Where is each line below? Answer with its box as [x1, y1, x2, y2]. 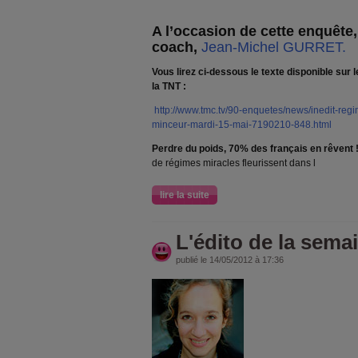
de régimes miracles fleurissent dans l [152, 157, 316, 169]
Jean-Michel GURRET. [201, 39, 346, 55]
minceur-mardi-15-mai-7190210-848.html [152, 119, 332, 130]
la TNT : [152, 81, 186, 92]
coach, [152, 39, 197, 55]
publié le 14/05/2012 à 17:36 [176, 255, 284, 265]
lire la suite [160, 189, 209, 201]
